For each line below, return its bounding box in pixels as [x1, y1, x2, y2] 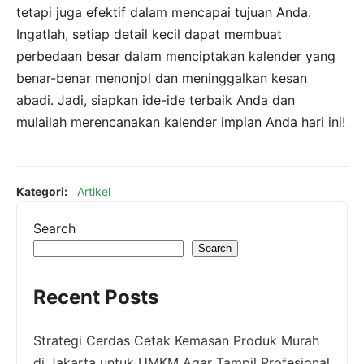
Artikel [77, 184, 110, 198]
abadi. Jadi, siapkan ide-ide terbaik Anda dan [16, 91, 295, 108]
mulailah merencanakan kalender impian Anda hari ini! [16, 113, 345, 130]
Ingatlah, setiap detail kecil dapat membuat [16, 25, 282, 42]
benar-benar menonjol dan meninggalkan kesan [16, 69, 307, 86]
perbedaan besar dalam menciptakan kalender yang [16, 47, 336, 64]
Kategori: [16, 184, 67, 198]
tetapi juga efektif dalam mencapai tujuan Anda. [16, 3, 311, 20]
